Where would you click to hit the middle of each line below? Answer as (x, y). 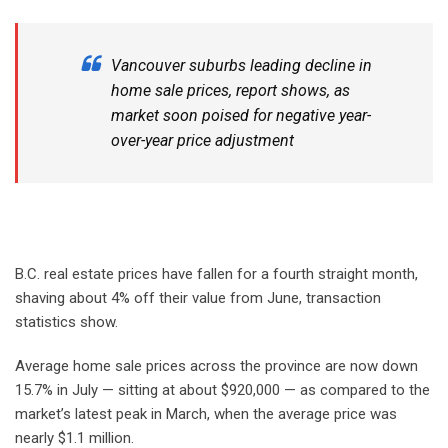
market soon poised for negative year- (241, 115)
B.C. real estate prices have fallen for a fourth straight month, (216, 273)
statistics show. (66, 321)
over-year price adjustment (202, 140)
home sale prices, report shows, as (230, 90)
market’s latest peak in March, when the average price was (206, 413)
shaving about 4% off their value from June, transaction (198, 297)
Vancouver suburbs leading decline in (241, 65)
